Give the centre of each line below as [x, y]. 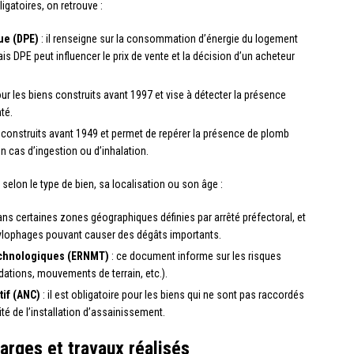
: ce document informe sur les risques [195, 256]
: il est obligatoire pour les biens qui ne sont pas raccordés [172, 295]
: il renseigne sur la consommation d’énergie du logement [168, 39]
